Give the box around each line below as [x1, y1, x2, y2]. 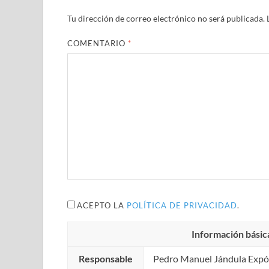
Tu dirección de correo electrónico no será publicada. [67, 13, 265, 24]
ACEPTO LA [77, 200, 127, 210]
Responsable [79, 252, 133, 264]
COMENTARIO [67, 38, 128, 49]
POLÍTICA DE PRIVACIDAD [127, 200, 238, 210]
